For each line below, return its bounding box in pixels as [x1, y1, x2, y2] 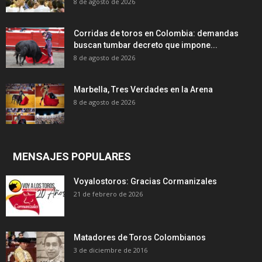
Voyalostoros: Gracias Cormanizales [74, 177, 217, 187]
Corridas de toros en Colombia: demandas [74, 29, 239, 39]
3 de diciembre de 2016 [74, 246, 147, 255]
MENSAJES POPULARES [13, 150, 131, 163]
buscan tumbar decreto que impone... [74, 40, 218, 50]
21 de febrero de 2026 [74, 189, 143, 199]
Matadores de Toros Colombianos [74, 233, 206, 243]
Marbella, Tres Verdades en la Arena [74, 85, 213, 95]
